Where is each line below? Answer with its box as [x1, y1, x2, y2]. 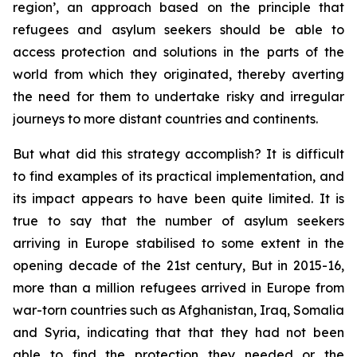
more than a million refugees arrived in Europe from [13, 280, 344, 296]
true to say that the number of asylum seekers [13, 213, 344, 229]
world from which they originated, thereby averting [13, 66, 344, 82]
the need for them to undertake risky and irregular [13, 88, 344, 104]
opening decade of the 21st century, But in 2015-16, [13, 257, 344, 273]
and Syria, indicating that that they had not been [13, 324, 344, 340]
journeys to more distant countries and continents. [13, 111, 318, 127]
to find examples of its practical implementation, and [13, 168, 344, 184]
